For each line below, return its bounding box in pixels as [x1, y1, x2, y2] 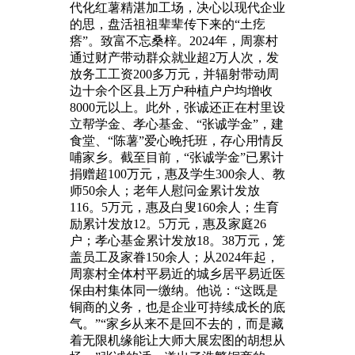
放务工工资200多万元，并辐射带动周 [70, 67, 279, 81]
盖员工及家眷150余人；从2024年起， [70, 250, 279, 264]
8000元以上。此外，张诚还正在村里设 [70, 100, 285, 114]
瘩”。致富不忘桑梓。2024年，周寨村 [70, 33, 278, 48]
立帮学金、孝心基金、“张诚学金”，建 [70, 116, 284, 131]
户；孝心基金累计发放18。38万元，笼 [70, 233, 285, 247]
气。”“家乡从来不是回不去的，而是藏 [70, 316, 284, 330]
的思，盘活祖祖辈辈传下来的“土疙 [70, 17, 265, 31]
